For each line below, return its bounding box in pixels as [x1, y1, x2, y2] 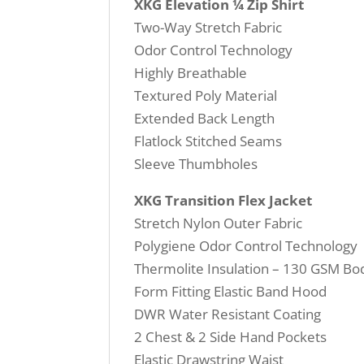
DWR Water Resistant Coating [134, 305, 322, 324]
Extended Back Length [134, 109, 275, 128]
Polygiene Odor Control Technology [134, 236, 358, 256]
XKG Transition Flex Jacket [134, 191, 313, 210]
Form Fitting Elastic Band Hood [134, 282, 327, 301]
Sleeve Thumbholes [134, 154, 258, 174]
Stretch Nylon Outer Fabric [134, 214, 303, 233]
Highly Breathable [134, 63, 248, 83]
